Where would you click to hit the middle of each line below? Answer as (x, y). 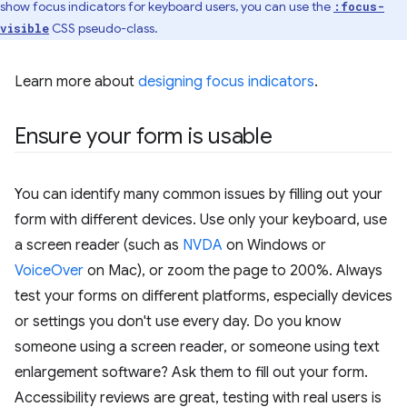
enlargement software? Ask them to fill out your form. (191, 372)
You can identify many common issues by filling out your (199, 194)
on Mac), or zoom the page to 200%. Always (233, 271)
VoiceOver (49, 271)
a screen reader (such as (99, 245)
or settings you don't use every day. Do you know (178, 322)
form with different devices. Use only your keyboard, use (201, 220)
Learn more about (76, 82)
